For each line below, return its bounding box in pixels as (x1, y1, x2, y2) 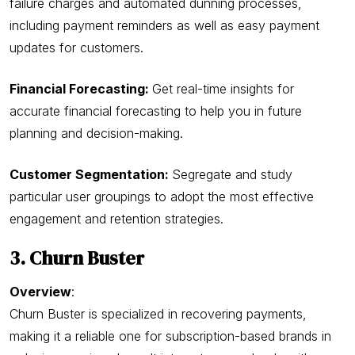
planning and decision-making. (10, 124, 183, 141)
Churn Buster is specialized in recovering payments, (10, 305, 307, 322)
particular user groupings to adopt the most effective (10, 188, 314, 204)
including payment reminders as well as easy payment (10, 17, 319, 33)
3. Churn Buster (10, 244, 144, 271)
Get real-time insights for (152, 80, 294, 97)
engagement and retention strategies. (10, 210, 227, 227)
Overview (10, 283, 71, 300)
